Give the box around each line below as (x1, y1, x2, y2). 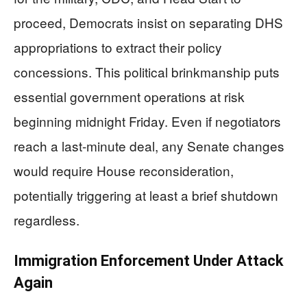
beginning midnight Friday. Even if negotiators (14, 112, 281, 130)
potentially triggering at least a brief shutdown (14, 186, 278, 204)
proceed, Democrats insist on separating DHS (14, 13, 283, 32)
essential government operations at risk (14, 87, 245, 106)
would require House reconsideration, (14, 161, 234, 180)
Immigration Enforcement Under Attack (14, 252, 284, 269)
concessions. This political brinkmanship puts (14, 62, 280, 81)
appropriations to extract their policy (14, 38, 222, 56)
